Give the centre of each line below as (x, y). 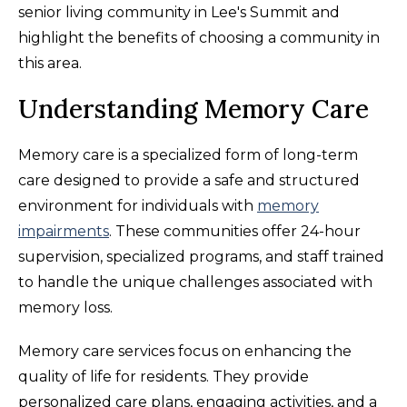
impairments (64, 231)
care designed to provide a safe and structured (189, 180)
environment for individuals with (138, 205)
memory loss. (65, 307)
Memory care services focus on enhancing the (185, 351)
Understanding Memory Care (194, 109)
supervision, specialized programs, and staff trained (201, 256)
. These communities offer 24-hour (235, 231)
